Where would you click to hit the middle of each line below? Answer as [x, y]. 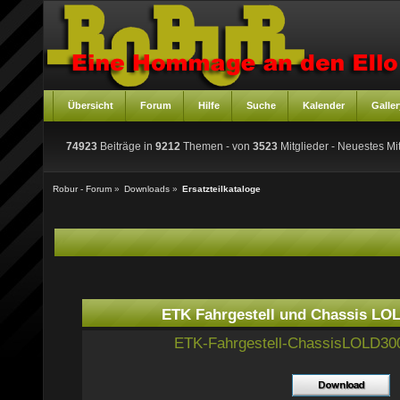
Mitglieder [303, 146]
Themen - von [217, 146]
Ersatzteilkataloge [222, 189]
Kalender [324, 105]
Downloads [147, 189]
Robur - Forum [82, 189]
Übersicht [91, 105]
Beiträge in [126, 146]
